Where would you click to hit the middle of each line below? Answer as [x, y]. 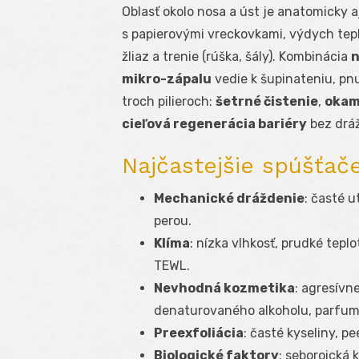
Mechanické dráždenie [229, 199]
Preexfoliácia [199, 333]
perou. [173, 221]
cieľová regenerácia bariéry [214, 124]
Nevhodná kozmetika [224, 288]
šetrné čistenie [267, 102]
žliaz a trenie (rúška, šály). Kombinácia [236, 57]
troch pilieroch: [169, 102]
